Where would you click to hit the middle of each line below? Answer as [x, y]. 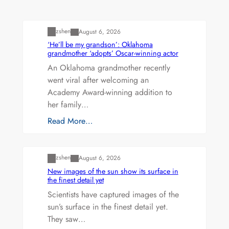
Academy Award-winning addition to [110, 93]
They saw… [66, 219]
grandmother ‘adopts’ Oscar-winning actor [113, 53]
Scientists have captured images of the [113, 194]
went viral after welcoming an [98, 80]
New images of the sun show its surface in [113, 171]
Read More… [70, 121]
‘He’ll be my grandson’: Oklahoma [100, 45]
